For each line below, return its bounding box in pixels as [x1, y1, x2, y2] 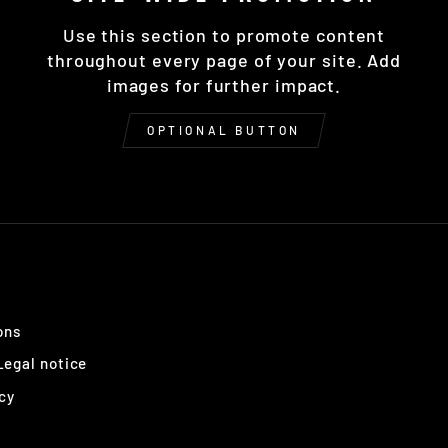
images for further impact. [106, 73, 342, 96]
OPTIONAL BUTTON [146, 122, 301, 137]
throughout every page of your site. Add [46, 48, 402, 71]
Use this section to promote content [62, 23, 386, 46]
